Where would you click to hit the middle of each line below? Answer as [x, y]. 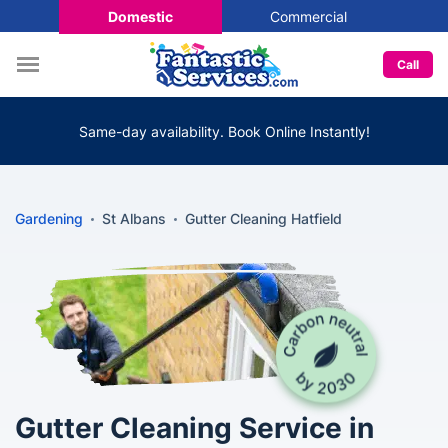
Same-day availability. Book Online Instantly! [224, 131]
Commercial [308, 16]
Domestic [140, 16]
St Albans [134, 218]
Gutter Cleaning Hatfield [263, 218]
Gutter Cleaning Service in [194, 428]
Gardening [49, 218]
